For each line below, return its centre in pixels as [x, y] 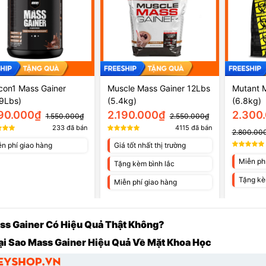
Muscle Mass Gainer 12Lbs [159, 88]
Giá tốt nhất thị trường [150, 145]
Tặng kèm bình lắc [144, 163]
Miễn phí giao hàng [145, 182]
